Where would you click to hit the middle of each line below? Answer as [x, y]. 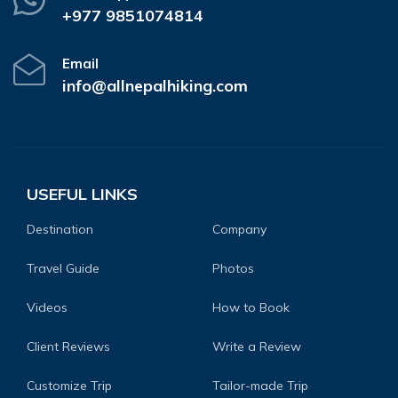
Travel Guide [63, 268]
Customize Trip [69, 385]
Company [239, 229]
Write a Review [257, 346]
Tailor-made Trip [260, 385]
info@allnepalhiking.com [155, 85]
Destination [60, 229]
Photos [233, 268]
